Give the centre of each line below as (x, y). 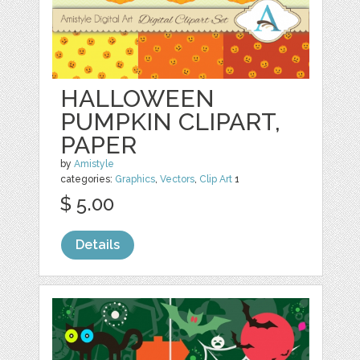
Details (98, 245)
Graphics (135, 180)
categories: (88, 180)
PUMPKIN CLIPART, (171, 122)
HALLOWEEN (138, 99)
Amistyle (94, 164)
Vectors (178, 180)
